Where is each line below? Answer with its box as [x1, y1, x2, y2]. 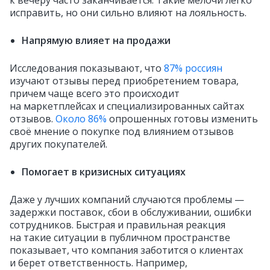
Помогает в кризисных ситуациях [22, 165, 186, 178]
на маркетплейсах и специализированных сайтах [10, 99, 244, 113]
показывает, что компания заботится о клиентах [10, 243, 243, 257]
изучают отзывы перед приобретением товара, [10, 74, 239, 87]
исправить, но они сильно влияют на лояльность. [10, 6, 246, 19]
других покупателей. [10, 137, 107, 151]
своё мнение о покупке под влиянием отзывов [10, 125, 234, 138]
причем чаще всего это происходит [10, 87, 180, 100]
